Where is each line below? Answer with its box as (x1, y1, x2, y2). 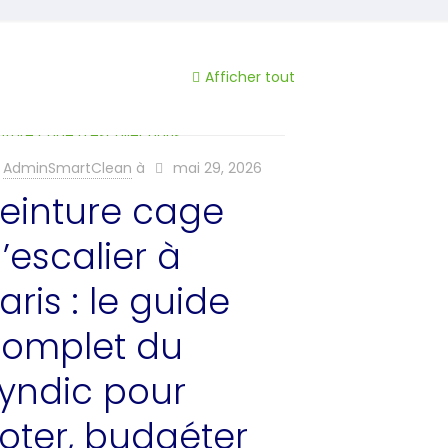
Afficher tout (205, 67, 296, 87)
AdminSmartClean (2, 158, 132, 178)
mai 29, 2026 (172, 158, 262, 178)
